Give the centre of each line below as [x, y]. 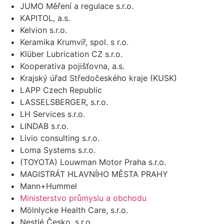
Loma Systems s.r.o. [58, 150]
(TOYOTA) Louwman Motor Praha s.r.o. [94, 162]
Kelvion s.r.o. [43, 30]
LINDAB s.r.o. [44, 126]
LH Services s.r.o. [52, 114]
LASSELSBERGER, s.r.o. [64, 102]
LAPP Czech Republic [61, 90]
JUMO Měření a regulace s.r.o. [77, 6]
